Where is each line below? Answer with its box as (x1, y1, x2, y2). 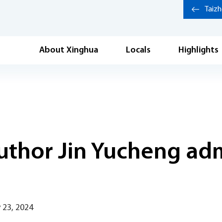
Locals (126, 46, 151, 55)
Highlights (178, 46, 219, 55)
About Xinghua (39, 46, 98, 55)
